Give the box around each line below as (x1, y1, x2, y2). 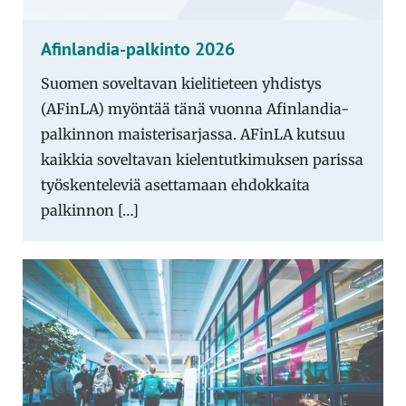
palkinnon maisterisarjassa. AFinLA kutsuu (41, 124, 345, 143)
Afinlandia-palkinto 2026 (41, 36, 235, 61)
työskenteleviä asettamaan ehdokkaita (41, 175, 310, 194)
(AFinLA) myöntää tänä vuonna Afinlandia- (41, 99, 349, 118)
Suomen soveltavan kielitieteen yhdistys (41, 73, 322, 92)
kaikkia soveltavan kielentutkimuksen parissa (41, 150, 363, 169)
